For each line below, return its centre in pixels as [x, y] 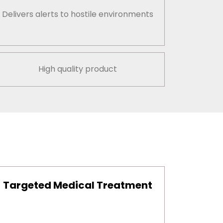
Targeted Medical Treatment [78, 185]
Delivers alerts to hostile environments [78, 14]
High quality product [78, 69]
